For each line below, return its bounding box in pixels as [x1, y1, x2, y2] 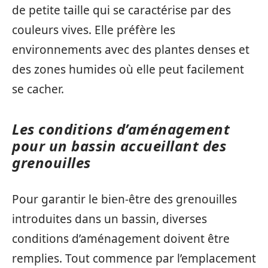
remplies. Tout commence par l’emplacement [12, 250, 256, 266]
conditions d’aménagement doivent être [12, 230, 230, 246]
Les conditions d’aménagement [12, 119, 230, 139]
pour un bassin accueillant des [12, 136, 226, 156]
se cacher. [12, 81, 64, 97]
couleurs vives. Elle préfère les [12, 22, 175, 38]
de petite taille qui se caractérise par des [12, 2, 231, 18]
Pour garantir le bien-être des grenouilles [12, 191, 237, 207]
